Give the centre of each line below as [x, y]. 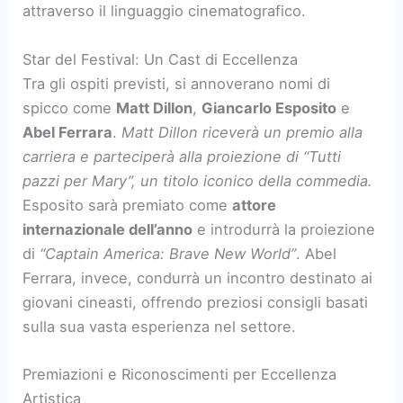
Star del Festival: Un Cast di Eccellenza [161, 59]
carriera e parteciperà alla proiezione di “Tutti [182, 156]
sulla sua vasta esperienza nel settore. [160, 326]
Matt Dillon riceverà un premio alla [242, 132]
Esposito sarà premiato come [128, 205]
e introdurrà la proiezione [284, 229]
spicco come [70, 107]
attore [255, 205]
